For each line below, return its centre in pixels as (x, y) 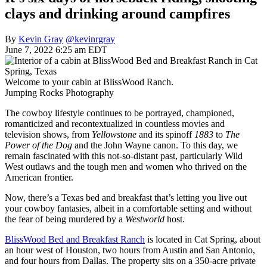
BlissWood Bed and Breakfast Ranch (75, 239)
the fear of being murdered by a (65, 219)
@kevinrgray (90, 39)
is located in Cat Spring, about (203, 239)
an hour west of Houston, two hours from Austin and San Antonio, (130, 250)
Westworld (145, 219)
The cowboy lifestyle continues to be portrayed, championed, (119, 113)
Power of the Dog (38, 145)
